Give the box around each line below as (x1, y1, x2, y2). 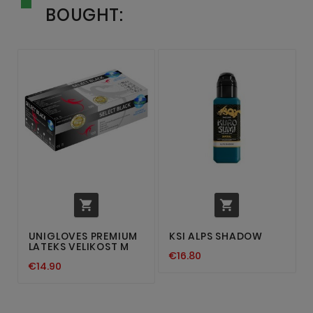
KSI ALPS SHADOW (169, 229, 263, 244)
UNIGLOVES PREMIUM (28, 229, 138, 244)
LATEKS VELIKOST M (28, 240, 130, 254)
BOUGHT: (45, 3, 124, 27)
